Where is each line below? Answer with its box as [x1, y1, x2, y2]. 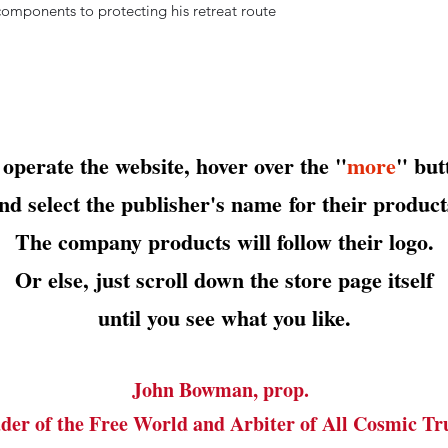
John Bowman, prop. [132, 375, 316, 404]
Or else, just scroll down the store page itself [15, 263, 433, 296]
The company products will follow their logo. [14, 225, 434, 258]
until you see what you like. [97, 301, 351, 334]
